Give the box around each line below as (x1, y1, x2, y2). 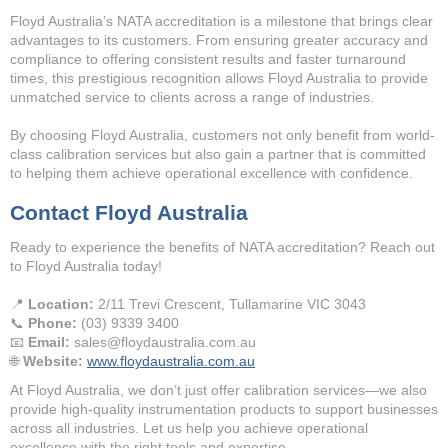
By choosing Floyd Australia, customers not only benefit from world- (10, 127, 435, 143)
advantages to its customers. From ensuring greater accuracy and (10, 32, 428, 48)
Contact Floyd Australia (10, 201, 254, 224)
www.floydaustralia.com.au (87, 353, 255, 369)
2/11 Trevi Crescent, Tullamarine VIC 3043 (94, 296, 366, 312)
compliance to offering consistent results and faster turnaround (10, 51, 406, 67)
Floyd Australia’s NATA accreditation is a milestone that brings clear (10, 13, 433, 29)
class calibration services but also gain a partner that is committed (10, 146, 426, 162)
